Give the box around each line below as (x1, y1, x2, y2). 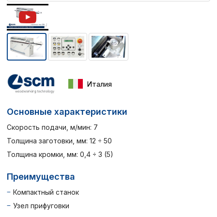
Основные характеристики (7, 106, 127, 117)
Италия (87, 79, 112, 89)
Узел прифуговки (13, 201, 69, 210)
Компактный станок (13, 187, 79, 196)
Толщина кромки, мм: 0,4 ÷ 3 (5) (7, 150, 113, 158)
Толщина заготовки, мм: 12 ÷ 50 (7, 136, 112, 145)
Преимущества (7, 171, 75, 182)
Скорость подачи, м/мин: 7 (7, 123, 98, 131)
